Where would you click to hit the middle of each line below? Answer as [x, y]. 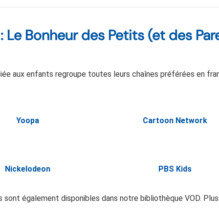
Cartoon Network [175, 120]
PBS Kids [175, 169]
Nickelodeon [27, 169]
